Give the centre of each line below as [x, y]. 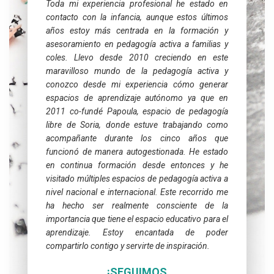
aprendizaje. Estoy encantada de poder [137, 232]
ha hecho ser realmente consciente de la [137, 206]
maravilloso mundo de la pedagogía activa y [137, 71]
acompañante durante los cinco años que [137, 138]
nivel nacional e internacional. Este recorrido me [137, 192]
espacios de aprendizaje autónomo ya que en [137, 98]
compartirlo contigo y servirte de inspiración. [128, 246]
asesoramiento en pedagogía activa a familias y [137, 44]
